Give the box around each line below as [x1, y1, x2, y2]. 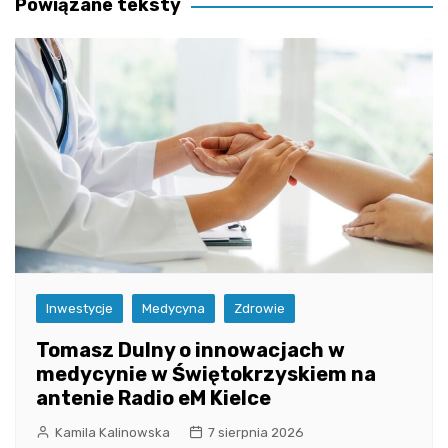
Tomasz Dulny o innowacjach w [36, 338, 345, 363]
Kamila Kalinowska [55, 425, 170, 441]
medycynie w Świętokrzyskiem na [36, 362, 376, 387]
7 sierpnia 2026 [208, 425, 304, 441]
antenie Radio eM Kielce [36, 386, 271, 411]
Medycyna [142, 301, 205, 317]
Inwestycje [46, 301, 113, 317]
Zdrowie [234, 301, 285, 317]
